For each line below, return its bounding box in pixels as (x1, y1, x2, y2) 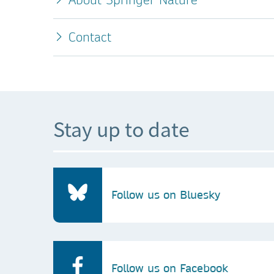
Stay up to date (53, 114, 190, 143)
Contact (68, 29, 111, 45)
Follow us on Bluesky (111, 188, 220, 202)
